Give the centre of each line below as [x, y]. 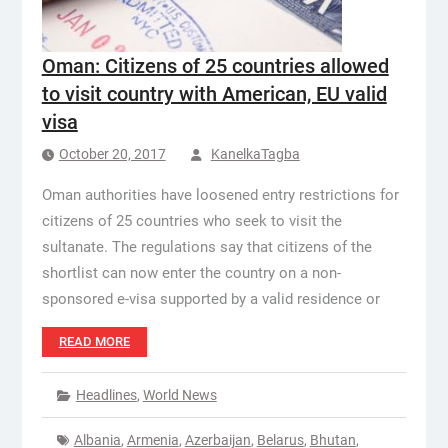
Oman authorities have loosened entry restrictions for [220, 195]
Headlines [106, 395]
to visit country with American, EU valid [214, 94]
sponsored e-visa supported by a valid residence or [210, 299]
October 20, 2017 [112, 154]
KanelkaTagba [255, 154]
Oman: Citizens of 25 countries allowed [215, 66]
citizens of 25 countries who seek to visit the [191, 221]
